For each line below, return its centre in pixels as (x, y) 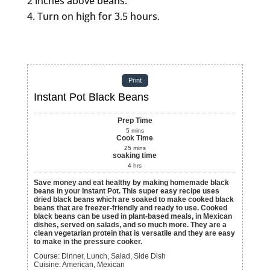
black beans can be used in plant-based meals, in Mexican (133, 216)
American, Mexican (93, 264)
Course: (46, 256)
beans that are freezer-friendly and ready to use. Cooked (130, 208)
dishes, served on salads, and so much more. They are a (130, 224)
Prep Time (135, 120)
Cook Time (135, 138)
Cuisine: (47, 264)
